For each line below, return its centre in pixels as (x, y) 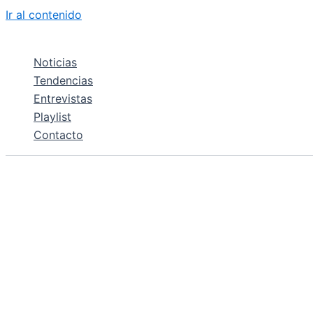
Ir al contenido (44, 15)
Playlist (52, 117)
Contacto (58, 135)
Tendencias (63, 80)
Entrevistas (63, 99)
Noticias (55, 62)
